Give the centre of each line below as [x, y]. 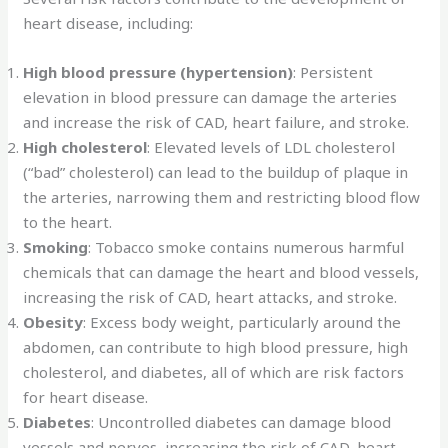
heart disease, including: [108, 22]
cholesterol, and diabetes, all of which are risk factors [214, 371]
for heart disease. [86, 396]
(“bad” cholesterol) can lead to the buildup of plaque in [216, 171]
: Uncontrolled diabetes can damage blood [241, 421]
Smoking [56, 246]
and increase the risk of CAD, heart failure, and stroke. [216, 121]
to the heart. [68, 221]
